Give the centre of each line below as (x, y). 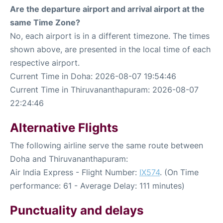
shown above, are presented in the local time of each (110, 49)
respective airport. (45, 62)
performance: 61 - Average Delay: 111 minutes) (97, 185)
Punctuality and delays (77, 210)
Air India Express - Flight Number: (75, 172)
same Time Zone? (45, 22)
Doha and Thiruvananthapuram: (69, 159)
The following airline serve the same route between (107, 145)
